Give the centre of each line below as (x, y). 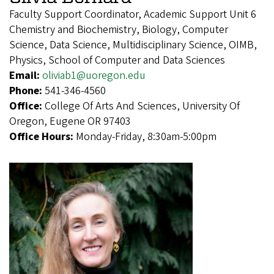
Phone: (27, 91)
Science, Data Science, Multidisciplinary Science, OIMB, (133, 45)
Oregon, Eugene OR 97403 (70, 122)
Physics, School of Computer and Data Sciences (117, 61)
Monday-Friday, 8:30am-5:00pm (146, 137)
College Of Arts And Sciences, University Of (142, 106)
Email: (26, 76)
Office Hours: (43, 137)
